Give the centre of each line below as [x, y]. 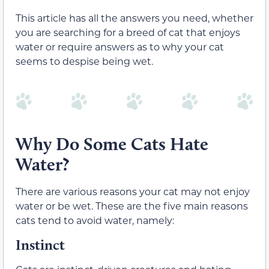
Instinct [40, 244]
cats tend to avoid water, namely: [95, 220]
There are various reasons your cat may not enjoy [133, 192]
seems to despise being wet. [84, 61]
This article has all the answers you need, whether [134, 17]
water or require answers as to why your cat [120, 46]
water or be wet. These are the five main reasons [132, 206]
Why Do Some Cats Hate [112, 144]
